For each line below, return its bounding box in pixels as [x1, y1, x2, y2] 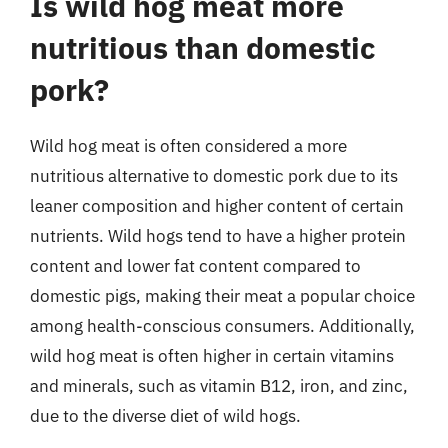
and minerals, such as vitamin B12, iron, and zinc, [30, 375, 408, 397]
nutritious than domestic [30, 28, 376, 67]
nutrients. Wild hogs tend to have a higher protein [30, 225, 406, 247]
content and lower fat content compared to [30, 255, 361, 277]
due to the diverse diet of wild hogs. [30, 405, 301, 427]
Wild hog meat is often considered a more [30, 135, 347, 157]
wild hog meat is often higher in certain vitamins [30, 345, 394, 367]
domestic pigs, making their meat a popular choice [30, 285, 415, 307]
